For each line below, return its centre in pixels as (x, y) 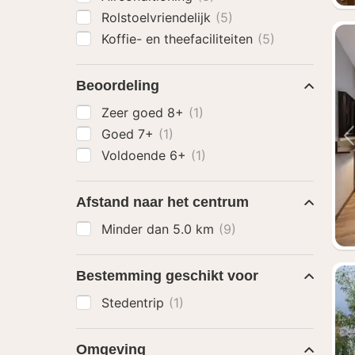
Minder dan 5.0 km (160, 229)
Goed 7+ (130, 134)
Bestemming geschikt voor (167, 276)
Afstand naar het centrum (162, 202)
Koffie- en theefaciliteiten (179, 39)
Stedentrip (135, 303)
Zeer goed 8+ (145, 113)
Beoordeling (118, 86)
